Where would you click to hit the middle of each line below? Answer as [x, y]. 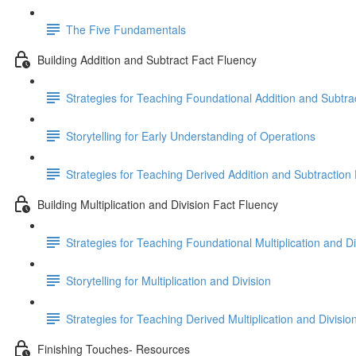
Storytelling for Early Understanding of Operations [191, 135]
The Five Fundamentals [126, 29]
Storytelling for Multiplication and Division [168, 280]
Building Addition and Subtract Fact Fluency [147, 59]
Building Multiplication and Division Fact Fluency [158, 204]
